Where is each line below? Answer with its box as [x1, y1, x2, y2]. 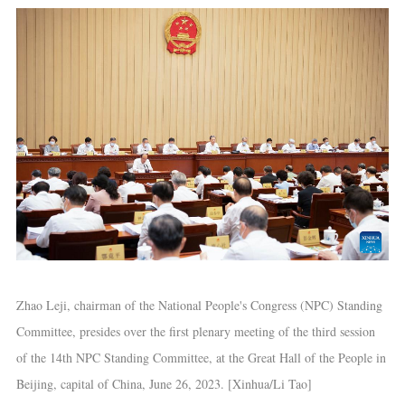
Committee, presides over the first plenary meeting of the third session [15, 322, 375, 340]
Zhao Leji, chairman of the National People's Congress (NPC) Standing [15, 296, 382, 314]
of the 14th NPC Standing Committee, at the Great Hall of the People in [15, 348, 386, 366]
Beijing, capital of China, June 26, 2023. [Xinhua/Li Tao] [15, 374, 312, 392]
